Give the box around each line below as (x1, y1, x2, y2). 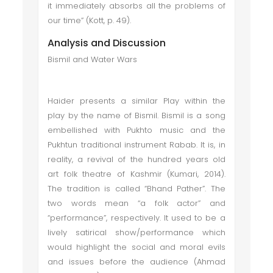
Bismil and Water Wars (48, 54, 138, 65)
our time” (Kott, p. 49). (48, 15, 134, 26)
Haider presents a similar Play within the (48, 95, 225, 107)
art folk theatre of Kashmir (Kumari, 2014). (48, 168, 225, 180)
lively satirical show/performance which (48, 227, 225, 238)
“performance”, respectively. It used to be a (48, 212, 225, 224)
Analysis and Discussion (48, 36, 166, 50)
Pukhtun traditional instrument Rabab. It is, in (48, 139, 225, 151)
